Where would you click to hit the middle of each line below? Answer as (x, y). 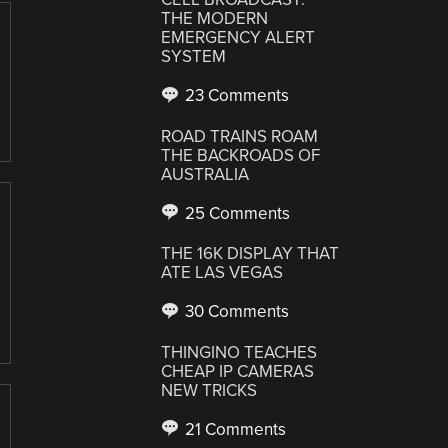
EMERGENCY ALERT (238, 37)
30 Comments (235, 311)
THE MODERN (215, 18)
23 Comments (235, 95)
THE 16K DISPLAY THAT (250, 253)
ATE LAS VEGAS (222, 272)
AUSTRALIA (205, 174)
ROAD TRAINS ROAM (240, 136)
